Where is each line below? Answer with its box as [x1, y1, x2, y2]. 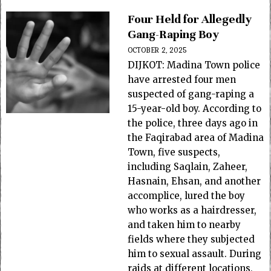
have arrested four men [128, 74, 237, 85]
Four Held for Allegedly [128, 11, 252, 27]
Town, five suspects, [128, 146, 221, 158]
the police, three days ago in [128, 117, 258, 129]
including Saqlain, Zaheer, [128, 161, 248, 172]
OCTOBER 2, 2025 [128, 45, 188, 56]
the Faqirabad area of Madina [128, 132, 264, 143]
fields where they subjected [128, 233, 255, 245]
